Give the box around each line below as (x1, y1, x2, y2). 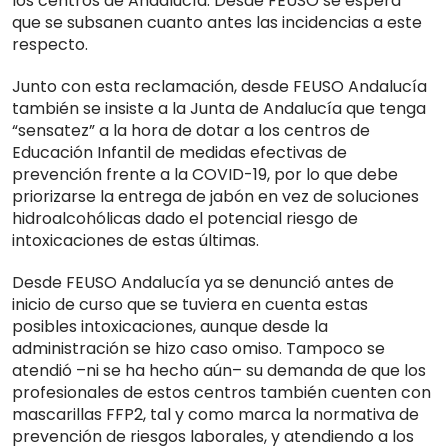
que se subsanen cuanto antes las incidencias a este (12, 11, 422, 35)
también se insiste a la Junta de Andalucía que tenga (12, 97, 426, 121)
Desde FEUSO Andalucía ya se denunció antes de (12, 271, 394, 295)
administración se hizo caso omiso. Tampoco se (12, 337, 385, 361)
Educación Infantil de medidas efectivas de (12, 141, 347, 165)
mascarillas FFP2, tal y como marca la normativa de (12, 403, 419, 427)
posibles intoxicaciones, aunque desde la (12, 315, 328, 339)
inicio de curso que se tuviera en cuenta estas (12, 293, 368, 317)
